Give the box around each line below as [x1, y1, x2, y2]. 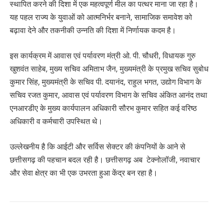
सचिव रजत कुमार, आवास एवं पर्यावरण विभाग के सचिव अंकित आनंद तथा [10, 89, 207, 100]
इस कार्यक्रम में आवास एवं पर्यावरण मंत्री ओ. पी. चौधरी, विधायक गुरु [10, 50, 196, 61]
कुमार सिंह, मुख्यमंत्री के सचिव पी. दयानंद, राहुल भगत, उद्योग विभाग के [10, 76, 201, 87]
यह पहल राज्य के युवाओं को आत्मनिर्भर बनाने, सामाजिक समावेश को [10, 12, 192, 23]
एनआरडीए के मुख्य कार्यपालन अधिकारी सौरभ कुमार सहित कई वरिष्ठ [10, 102, 197, 113]
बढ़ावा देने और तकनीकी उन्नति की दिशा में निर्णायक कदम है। [10, 25, 176, 36]
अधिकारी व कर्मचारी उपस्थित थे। [10, 115, 103, 127]
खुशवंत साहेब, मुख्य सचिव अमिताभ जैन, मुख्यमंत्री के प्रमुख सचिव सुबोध [10, 63, 208, 74]
